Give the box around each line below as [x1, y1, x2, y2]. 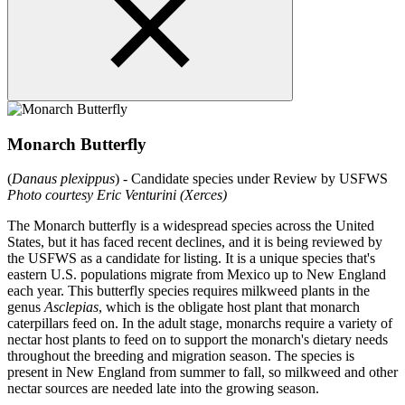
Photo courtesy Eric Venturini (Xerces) [7, 187, 227, 203]
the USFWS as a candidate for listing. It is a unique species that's [7, 250, 375, 267]
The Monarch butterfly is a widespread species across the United [7, 218, 374, 234]
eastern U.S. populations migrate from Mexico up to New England [7, 267, 386, 283]
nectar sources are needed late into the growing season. [7, 381, 323, 397]
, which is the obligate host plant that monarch [99, 299, 360, 316]
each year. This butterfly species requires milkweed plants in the [7, 283, 370, 299]
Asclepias [44, 299, 99, 316]
